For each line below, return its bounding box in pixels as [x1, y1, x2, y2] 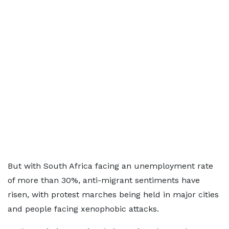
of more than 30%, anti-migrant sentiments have [8, 175, 200, 185]
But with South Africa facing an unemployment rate [8, 161, 213, 171]
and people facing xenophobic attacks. [8, 204, 159, 214]
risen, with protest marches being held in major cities [8, 190, 219, 199]
